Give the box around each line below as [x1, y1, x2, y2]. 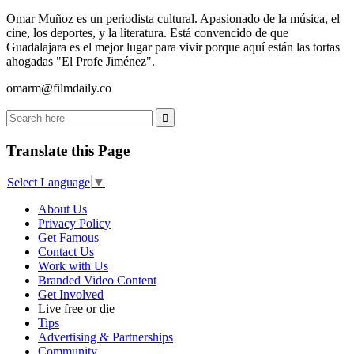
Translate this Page [6, 141, 130, 159]
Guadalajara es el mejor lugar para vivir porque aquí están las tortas [6, 40, 340, 55]
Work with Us [38, 258, 108, 273]
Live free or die [38, 301, 115, 315]
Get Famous [38, 230, 99, 244]
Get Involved [38, 287, 104, 301]
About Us [38, 201, 87, 216]
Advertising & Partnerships [38, 330, 173, 344]
